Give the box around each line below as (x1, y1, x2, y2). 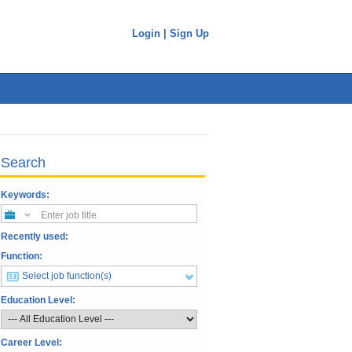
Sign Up (170, 27, 209, 39)
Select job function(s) (22, 270, 112, 281)
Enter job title (41, 210, 97, 221)
